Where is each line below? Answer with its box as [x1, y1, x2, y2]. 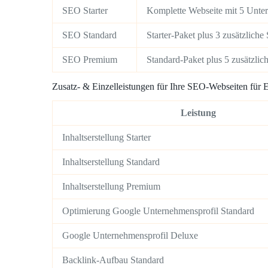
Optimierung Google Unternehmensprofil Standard [62, 206, 254, 217]
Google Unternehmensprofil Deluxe [62, 230, 198, 241]
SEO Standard [62, 29, 117, 40]
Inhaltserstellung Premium [62, 181, 160, 192]
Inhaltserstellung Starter [62, 132, 151, 143]
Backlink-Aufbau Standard [62, 255, 164, 266]
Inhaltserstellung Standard [62, 157, 160, 167]
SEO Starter [62, 5, 108, 16]
